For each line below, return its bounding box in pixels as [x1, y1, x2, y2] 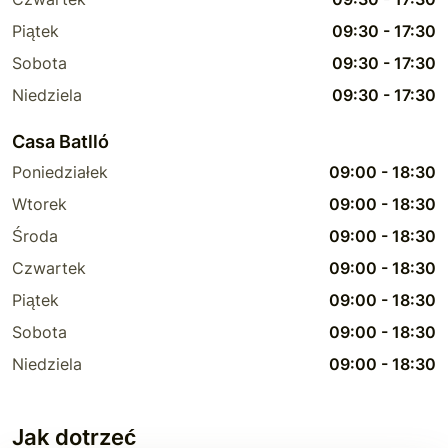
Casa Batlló [12, 130, 109, 152]
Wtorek [12, 193, 67, 214]
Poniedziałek [12, 161, 108, 182]
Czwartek [12, 257, 86, 278]
